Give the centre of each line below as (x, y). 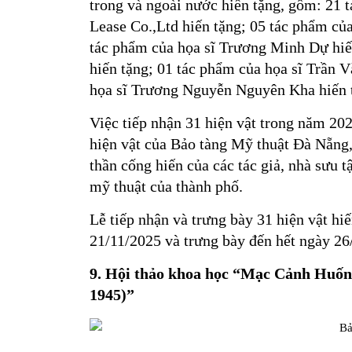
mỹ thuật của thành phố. (166, 186)
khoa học (196, 273)
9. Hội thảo (127, 273)
